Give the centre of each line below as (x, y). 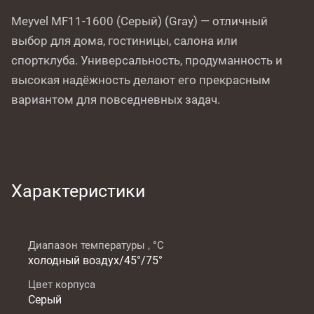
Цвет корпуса (62, 285)
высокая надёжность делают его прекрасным (141, 80)
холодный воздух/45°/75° (95, 261)
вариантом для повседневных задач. (116, 100)
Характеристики (78, 191)
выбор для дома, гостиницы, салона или (124, 41)
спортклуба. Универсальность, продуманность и (147, 60)
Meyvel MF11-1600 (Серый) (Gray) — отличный (139, 21)
